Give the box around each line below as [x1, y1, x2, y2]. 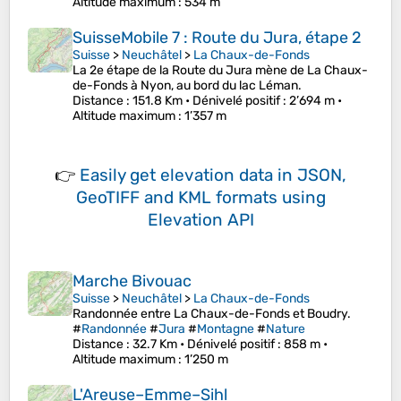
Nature [266, 321, 305, 337]
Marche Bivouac [73, 271, 192, 292]
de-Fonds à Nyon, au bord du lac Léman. [73, 78, 302, 94]
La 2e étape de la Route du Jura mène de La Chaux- [73, 63, 368, 79]
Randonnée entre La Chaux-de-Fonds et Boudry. [73, 306, 351, 322]
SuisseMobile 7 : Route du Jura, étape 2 [73, 28, 362, 48]
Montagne [197, 321, 254, 337]
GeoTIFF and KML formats [75, 187, 277, 209]
